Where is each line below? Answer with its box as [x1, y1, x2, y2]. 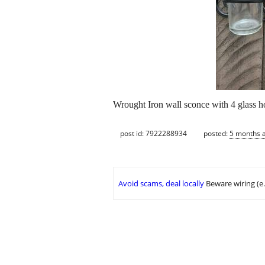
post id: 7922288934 [120, 128, 187, 138]
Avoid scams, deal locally [118, 178, 204, 189]
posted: [203, 128, 230, 138]
